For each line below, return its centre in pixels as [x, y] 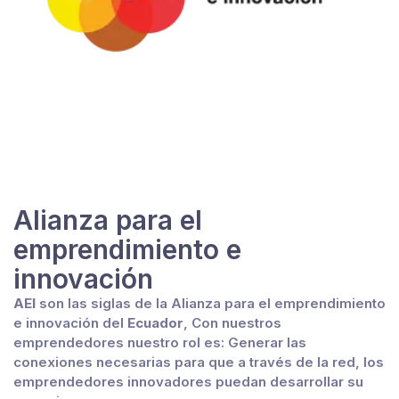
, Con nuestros [232, 323]
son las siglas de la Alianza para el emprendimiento [211, 304]
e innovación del [70, 323]
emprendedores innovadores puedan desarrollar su [188, 382]
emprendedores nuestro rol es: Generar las [160, 343]
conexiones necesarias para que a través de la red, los [199, 362]
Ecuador [155, 323]
